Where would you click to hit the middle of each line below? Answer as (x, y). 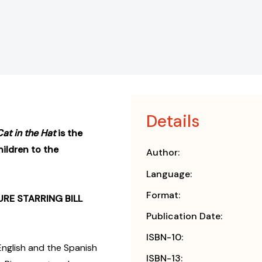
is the (70, 133)
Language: (169, 174)
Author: (163, 153)
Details (173, 122)
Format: (163, 195)
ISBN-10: (165, 237)
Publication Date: (184, 216)
